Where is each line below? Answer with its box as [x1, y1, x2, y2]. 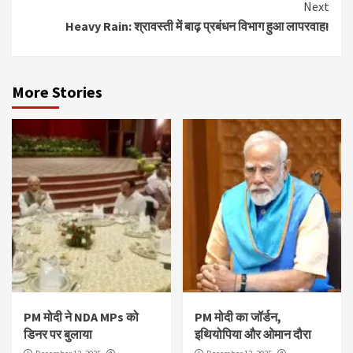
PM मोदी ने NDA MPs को [24, 308, 139, 325]
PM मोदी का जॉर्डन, [194, 308, 281, 325]
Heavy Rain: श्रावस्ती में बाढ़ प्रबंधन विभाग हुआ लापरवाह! [65, 17, 329, 34]
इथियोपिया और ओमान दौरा [194, 325, 311, 342]
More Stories [12, 81, 102, 102]
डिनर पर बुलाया [24, 325, 92, 342]
